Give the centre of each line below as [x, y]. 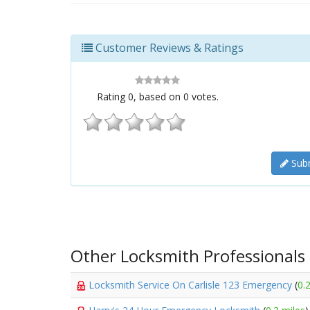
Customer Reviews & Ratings [168, 48]
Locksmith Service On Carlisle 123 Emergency [192, 285]
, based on [158, 97]
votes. [203, 97]
